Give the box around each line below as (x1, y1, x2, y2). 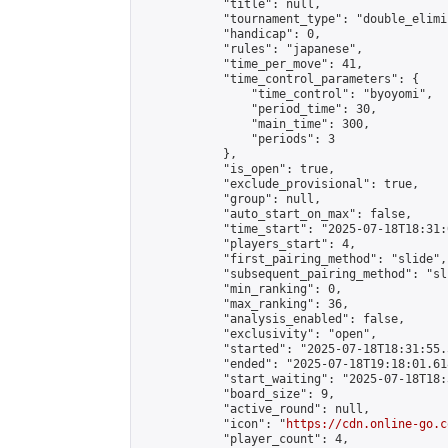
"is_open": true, (139, 162, 335, 176)
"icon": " (139, 417, 286, 431)
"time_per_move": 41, (139, 57, 363, 71)
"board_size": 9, (139, 387, 335, 401)
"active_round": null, (139, 402, 370, 416)
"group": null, (139, 192, 321, 206)
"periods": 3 (139, 132, 335, 146)
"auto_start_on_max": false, (139, 207, 412, 221)
